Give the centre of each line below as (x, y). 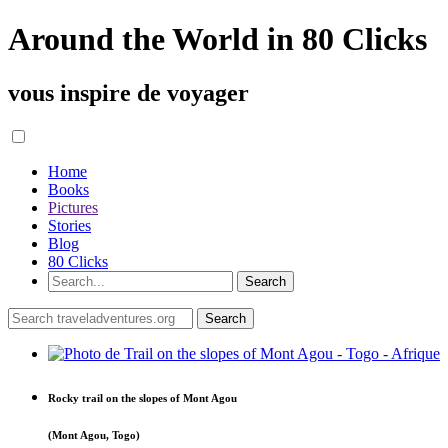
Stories (69, 225)
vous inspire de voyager (128, 92)
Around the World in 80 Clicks (217, 39)
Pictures (73, 207)
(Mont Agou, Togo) (94, 434)
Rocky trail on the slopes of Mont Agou (142, 397)
